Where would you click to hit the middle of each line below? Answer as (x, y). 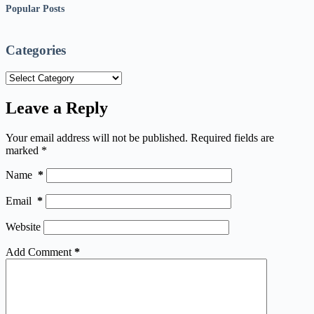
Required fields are (232, 137)
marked (23, 150)
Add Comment (39, 252)
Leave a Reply (57, 108)
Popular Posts (35, 8)
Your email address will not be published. (97, 137)
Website (23, 226)
